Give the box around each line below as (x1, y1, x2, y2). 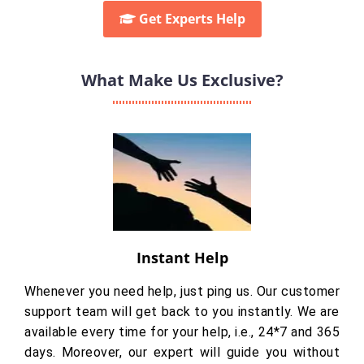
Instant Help (136, 248, 228, 268)
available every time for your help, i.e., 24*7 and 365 (24, 324, 340, 340)
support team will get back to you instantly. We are (24, 304, 340, 320)
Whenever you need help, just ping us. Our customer (24, 284, 340, 300)
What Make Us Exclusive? (80, 69, 284, 92)
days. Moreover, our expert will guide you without (24, 344, 340, 361)
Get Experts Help (135, 10, 245, 28)
